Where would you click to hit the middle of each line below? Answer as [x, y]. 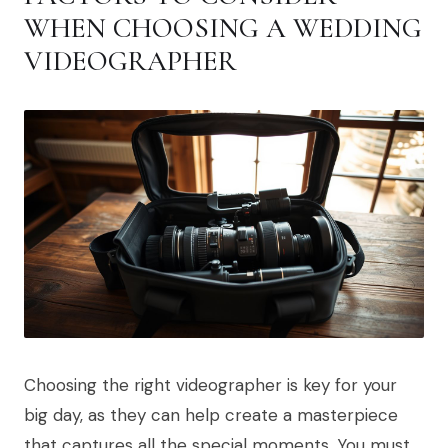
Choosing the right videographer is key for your [210, 385]
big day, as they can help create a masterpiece [211, 415]
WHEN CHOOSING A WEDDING [223, 27]
